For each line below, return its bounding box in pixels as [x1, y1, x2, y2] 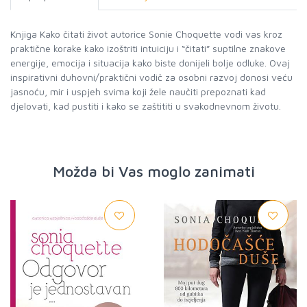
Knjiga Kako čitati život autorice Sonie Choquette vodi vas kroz [10, 28, 282, 40]
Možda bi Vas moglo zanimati [52, 162, 255, 180]
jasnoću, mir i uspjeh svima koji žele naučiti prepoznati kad [10, 86, 266, 97]
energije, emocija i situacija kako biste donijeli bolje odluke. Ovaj [10, 57, 290, 69]
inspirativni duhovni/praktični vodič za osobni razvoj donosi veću [10, 71, 293, 83]
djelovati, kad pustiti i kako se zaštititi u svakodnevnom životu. [10, 100, 281, 112]
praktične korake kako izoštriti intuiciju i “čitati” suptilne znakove [10, 42, 286, 54]
